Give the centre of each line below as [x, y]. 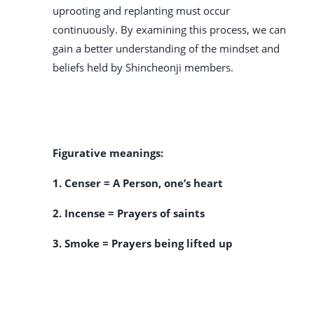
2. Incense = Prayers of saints [129, 213]
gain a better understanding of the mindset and [166, 49]
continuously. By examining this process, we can [169, 30]
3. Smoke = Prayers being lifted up [143, 244]
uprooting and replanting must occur [141, 11]
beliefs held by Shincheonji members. [143, 68]
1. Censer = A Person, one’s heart [138, 183]
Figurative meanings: [108, 153]
